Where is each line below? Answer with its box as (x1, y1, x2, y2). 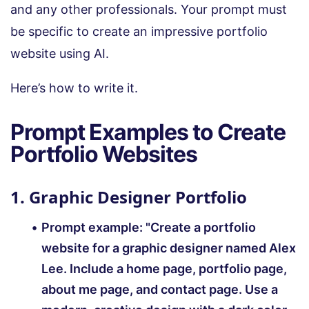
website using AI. (10, 46, 112, 61)
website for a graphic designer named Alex (41, 240, 296, 255)
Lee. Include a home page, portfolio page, (41, 261, 287, 276)
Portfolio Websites (10, 140, 197, 168)
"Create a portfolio (146, 219, 256, 235)
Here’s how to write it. (10, 80, 138, 95)
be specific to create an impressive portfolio (10, 23, 268, 39)
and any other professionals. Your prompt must (10, 1, 287, 17)
